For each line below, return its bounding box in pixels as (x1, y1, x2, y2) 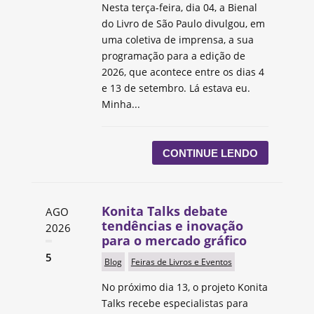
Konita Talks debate (101, 203, 228, 220)
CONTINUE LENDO (163, 146, 259, 159)
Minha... (101, 97, 140, 111)
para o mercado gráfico (101, 232, 247, 250)
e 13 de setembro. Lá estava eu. (101, 81, 250, 95)
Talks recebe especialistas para (101, 296, 248, 310)
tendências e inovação (101, 217, 243, 235)
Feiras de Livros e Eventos (130, 256, 232, 268)
